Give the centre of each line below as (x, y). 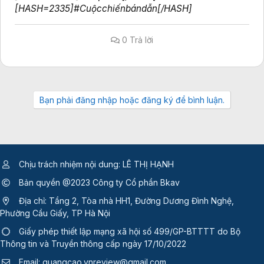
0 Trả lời (136, 40)
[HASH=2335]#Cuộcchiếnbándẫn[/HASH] (103, 9)
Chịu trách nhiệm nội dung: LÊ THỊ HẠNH (95, 164)
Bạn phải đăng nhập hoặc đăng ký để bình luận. (132, 100)
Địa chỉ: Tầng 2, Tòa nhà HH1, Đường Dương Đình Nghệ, (125, 201)
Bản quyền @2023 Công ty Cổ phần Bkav (98, 183)
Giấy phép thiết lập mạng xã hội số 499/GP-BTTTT (117, 232)
